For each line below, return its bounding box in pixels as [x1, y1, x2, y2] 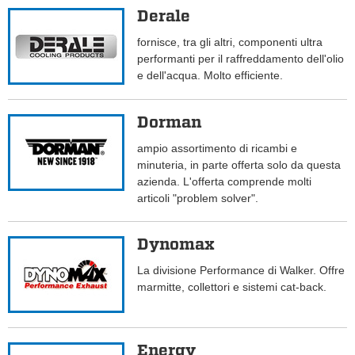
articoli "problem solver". [137, 192, 259, 205]
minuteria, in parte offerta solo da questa [137, 158, 342, 172]
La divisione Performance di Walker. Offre [137, 264, 345, 277]
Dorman [137, 113, 202, 132]
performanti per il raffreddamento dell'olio [137, 52, 345, 66]
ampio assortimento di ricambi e [137, 142, 298, 155]
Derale [137, 6, 191, 26]
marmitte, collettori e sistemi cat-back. [137, 281, 327, 294]
